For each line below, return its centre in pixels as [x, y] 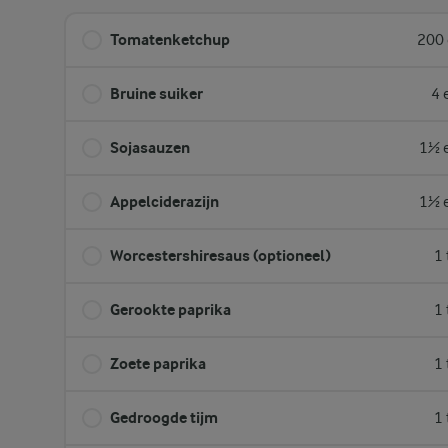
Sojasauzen [150, 147]
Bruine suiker [156, 93]
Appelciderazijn [164, 201]
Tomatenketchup [170, 39]
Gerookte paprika [170, 309]
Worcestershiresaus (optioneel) [220, 255]
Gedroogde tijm [164, 417]
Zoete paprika [158, 363]
